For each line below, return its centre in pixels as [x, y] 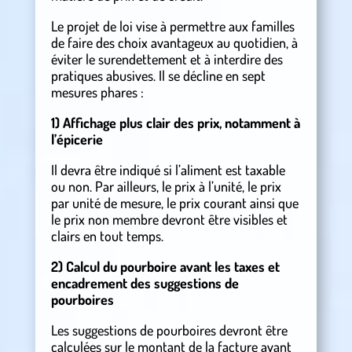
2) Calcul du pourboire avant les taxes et [165, 267]
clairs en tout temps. [107, 236]
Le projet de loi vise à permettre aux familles [172, 26]
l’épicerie [77, 139]
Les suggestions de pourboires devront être [169, 330]
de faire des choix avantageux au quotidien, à [174, 43]
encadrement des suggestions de [145, 283]
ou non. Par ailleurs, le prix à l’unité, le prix [166, 187]
